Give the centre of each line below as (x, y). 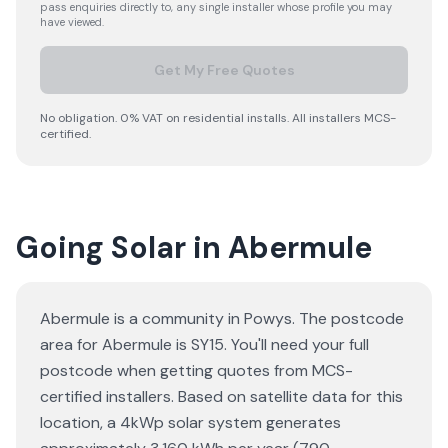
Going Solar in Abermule (194, 247)
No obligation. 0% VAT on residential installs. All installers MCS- (218, 118)
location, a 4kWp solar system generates (190, 422)
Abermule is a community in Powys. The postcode (222, 318)
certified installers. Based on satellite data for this (221, 396)
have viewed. (72, 22)
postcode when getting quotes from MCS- (196, 370)
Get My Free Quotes (224, 70)
